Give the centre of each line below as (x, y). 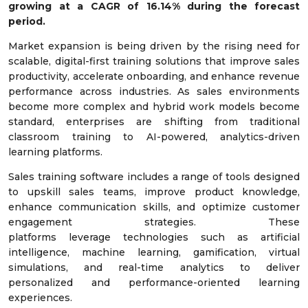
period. (27, 22)
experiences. (40, 298)
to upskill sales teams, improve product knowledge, (154, 192)
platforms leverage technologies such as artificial (154, 238)
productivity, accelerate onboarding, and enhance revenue (154, 77)
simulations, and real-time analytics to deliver (154, 268)
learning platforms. (55, 152)
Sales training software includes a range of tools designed (154, 177)
